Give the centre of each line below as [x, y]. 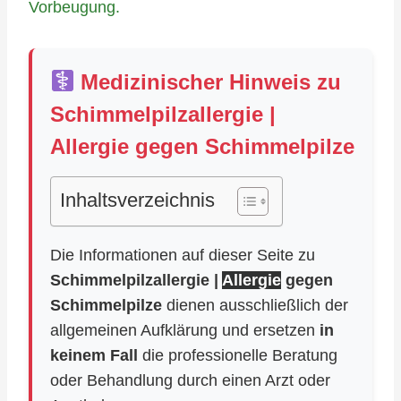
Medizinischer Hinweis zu [208, 82]
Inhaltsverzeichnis [137, 200]
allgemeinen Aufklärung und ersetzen [185, 330]
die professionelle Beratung [238, 355]
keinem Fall [94, 355]
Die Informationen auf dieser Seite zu [183, 255]
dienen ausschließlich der [255, 305]
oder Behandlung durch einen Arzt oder [190, 380]
